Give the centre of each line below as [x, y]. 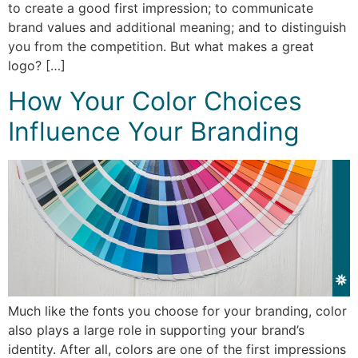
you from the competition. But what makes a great [161, 46]
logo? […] [37, 65]
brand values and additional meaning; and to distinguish [177, 27]
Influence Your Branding [154, 132]
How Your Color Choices [155, 101]
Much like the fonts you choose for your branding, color [177, 311]
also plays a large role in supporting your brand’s [156, 330]
